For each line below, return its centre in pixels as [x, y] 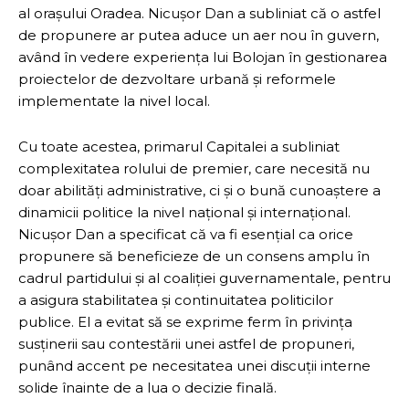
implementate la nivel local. [114, 101]
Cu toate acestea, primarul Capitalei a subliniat [179, 147]
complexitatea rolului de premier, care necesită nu [194, 169]
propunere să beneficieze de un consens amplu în [194, 257]
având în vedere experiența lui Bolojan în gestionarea [203, 58]
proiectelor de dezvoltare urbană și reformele [177, 79]
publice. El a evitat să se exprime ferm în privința [185, 322]
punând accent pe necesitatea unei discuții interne [194, 366]
